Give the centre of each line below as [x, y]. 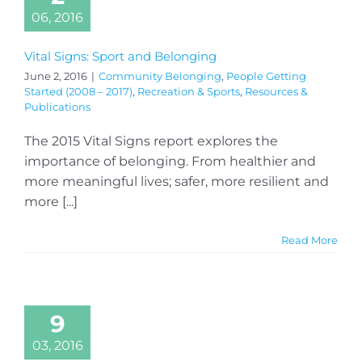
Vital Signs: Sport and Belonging [120, 56]
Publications [57, 106]
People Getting [266, 76]
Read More [309, 240]
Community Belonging [160, 76]
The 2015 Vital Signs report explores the [151, 141]
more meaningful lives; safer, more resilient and [177, 181]
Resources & [276, 91]
